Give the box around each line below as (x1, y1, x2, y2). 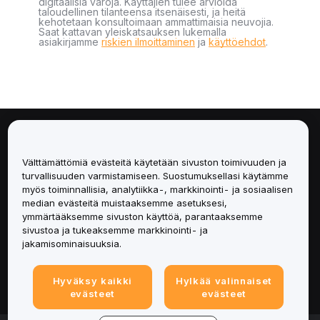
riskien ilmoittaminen (101, 36, 195, 48)
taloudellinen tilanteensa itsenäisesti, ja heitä (39, 6, 246, 18)
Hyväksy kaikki (52, 275, 132, 287)
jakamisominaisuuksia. (21, 238, 121, 250)
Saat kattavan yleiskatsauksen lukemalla (39, 26, 226, 38)
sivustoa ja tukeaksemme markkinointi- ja (21, 224, 208, 236)
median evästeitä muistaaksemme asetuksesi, (21, 197, 227, 209)
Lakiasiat (34, 272, 88, 287)
